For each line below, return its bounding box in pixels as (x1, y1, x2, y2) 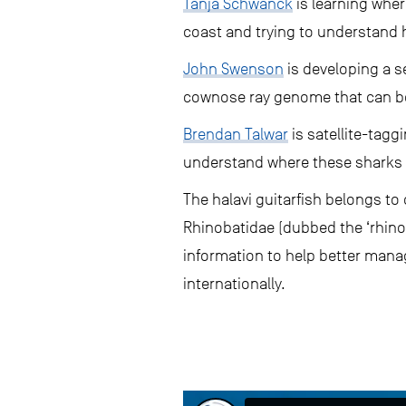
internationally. (183, 275, 285, 293)
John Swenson (183, 60, 284, 78)
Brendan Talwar (183, 125, 288, 143)
